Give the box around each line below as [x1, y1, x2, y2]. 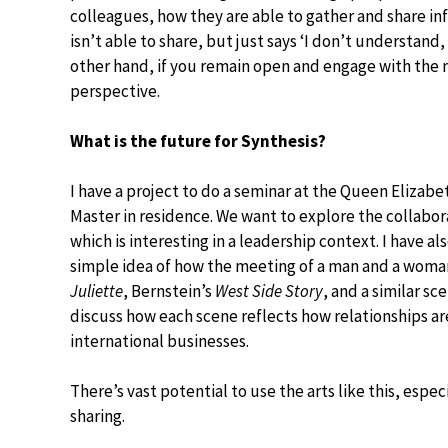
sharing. [70, 405, 125, 427]
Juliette [70, 280, 123, 302]
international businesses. [70, 330, 249, 352]
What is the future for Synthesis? [70, 130, 326, 152]
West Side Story [215, 280, 323, 302]
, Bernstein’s [123, 280, 215, 302]
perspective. [70, 80, 160, 102]
